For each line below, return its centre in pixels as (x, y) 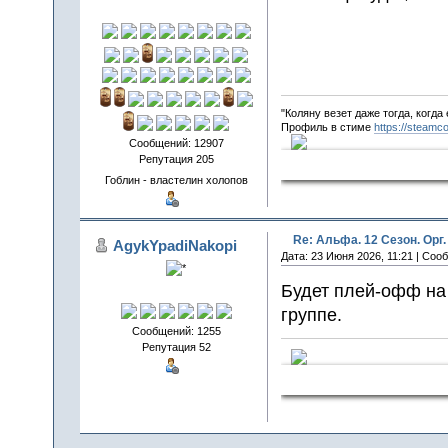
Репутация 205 (176, 158)
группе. (311, 314)
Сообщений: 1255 (176, 330)
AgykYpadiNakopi (174, 246)
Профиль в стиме (327, 127)
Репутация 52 (176, 346)
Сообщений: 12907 (176, 142)
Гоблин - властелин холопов (176, 180)
